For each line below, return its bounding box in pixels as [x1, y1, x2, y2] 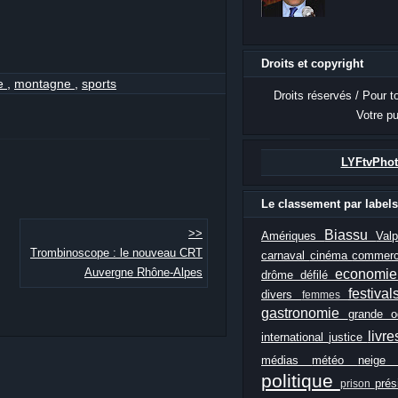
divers [261, 287, 302, 301]
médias [261, 353, 313, 367]
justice [328, 330, 368, 344]
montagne [14, 76, 75, 91]
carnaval [261, 248, 310, 262]
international [261, 330, 329, 344]
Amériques [261, 228, 325, 243]
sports [82, 76, 116, 91]
